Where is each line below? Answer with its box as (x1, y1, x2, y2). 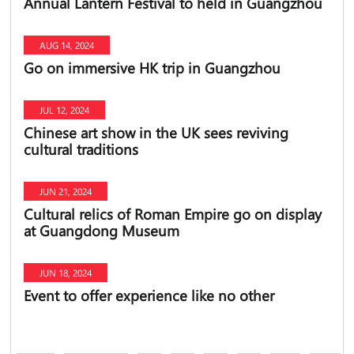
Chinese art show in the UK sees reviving (23, 122, 288, 143)
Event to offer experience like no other (23, 285, 274, 306)
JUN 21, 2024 (39, 185, 92, 198)
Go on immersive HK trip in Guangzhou (23, 57, 281, 77)
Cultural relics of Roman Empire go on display (23, 204, 322, 224)
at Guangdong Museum (23, 220, 179, 241)
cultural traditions (23, 139, 138, 160)
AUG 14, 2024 (39, 38, 94, 51)
